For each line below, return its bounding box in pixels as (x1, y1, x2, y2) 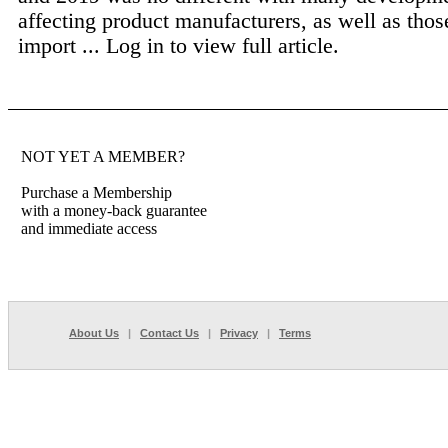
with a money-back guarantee (21, 202, 207, 219)
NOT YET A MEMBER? (21, 148, 185, 165)
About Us (69, 327, 119, 339)
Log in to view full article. (106, 33, 339, 58)
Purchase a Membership (21, 184, 172, 201)
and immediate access (21, 220, 157, 237)
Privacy (220, 327, 258, 339)
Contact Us (140, 327, 199, 339)
